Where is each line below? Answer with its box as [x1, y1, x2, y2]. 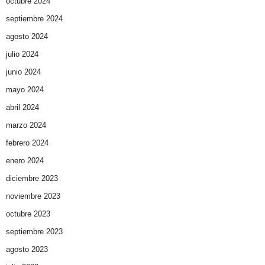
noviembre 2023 [6, 192, 60, 201]
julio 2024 [6, 50, 38, 59]
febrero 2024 [6, 138, 49, 148]
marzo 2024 [6, 121, 46, 130]
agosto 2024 [6, 32, 48, 41]
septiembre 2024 [6, 14, 63, 24]
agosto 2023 [6, 245, 48, 254]
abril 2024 [6, 103, 39, 112]
